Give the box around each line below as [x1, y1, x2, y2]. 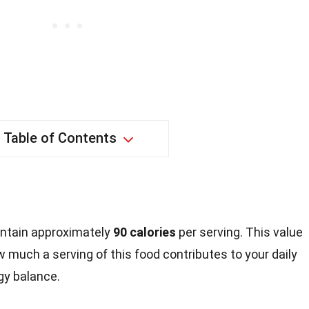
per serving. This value [176, 225, 303, 240]
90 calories [113, 225, 176, 240]
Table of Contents [3, 130, 117, 147]
